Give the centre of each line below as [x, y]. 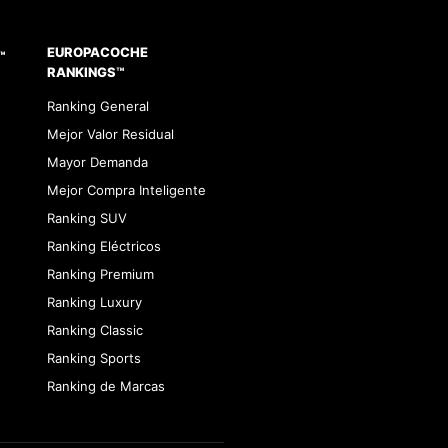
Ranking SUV [87, 218]
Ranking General [98, 106]
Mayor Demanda [98, 162]
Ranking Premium [101, 274]
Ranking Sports [94, 358]
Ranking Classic [95, 330]
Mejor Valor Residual [111, 134]
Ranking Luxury [95, 302]
